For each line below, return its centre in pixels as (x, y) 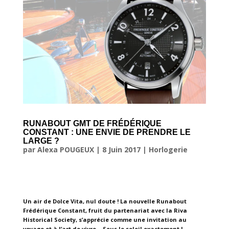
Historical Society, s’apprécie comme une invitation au (105, 220)
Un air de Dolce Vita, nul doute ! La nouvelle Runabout (105, 201)
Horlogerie (168, 150)
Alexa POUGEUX (65, 150)
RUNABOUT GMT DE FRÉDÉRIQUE (92, 124)
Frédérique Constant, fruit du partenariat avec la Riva (105, 211)
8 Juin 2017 (121, 150)
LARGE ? (41, 141)
